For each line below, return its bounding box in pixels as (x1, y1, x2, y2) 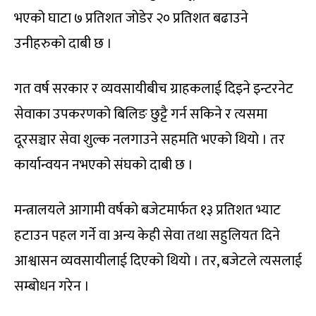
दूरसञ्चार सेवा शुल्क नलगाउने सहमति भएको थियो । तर (14, 127, 285, 152)
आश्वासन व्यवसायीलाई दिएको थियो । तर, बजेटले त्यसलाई (14, 248, 302, 273)
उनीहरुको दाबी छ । (14, 31, 112, 56)
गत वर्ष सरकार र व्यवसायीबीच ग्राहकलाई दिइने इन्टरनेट (14, 76, 293, 101)
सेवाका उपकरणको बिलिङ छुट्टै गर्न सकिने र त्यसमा (14, 102, 267, 126)
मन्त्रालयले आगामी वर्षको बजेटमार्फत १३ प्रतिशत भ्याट (14, 197, 281, 222)
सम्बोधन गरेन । (14, 274, 90, 298)
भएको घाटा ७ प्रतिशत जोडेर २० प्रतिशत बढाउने (14, 6, 248, 30)
